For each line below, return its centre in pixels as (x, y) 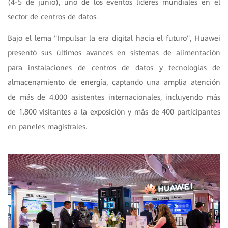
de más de (27, 97)
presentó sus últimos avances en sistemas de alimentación (114, 53)
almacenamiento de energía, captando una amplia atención (114, 82)
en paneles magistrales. (47, 126)
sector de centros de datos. (53, 17)
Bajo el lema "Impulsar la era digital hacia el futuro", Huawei (114, 38)
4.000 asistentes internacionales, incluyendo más (135, 97)
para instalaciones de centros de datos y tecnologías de (114, 67)
